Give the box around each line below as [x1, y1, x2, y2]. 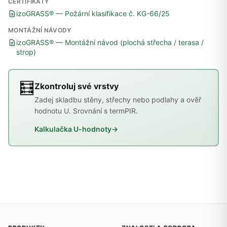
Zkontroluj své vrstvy [34, 81, 119, 92]
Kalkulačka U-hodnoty [34, 125, 111, 134]
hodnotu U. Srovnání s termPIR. [34, 106, 138, 116]
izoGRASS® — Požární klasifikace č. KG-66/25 [16, 9, 170, 18]
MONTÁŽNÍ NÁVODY [8, 26, 71, 34]
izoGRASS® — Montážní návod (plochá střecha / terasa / [16, 38, 204, 47]
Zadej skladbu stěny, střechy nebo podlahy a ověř [34, 95, 201, 104]
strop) [16, 48, 36, 57]
